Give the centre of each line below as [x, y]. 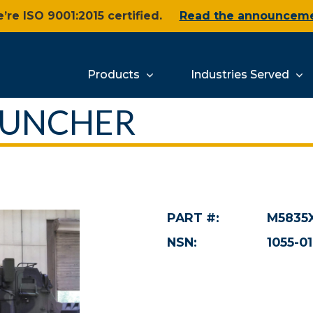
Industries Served [241, 74]
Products [115, 74]
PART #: [193, 218]
